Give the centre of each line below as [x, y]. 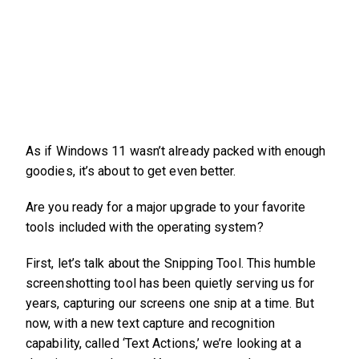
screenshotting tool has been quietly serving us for [170, 284]
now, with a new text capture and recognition [150, 324]
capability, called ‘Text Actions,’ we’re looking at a [163, 344]
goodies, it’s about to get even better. [131, 171]
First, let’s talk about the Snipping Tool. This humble [171, 264]
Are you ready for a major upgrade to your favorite [166, 208]
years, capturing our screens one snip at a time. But [170, 304]
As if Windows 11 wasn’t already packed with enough [176, 151]
